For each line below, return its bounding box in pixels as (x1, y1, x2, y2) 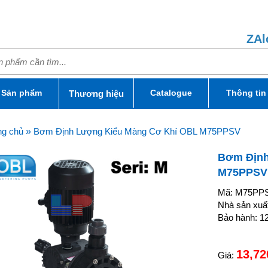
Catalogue (150, 88, 192, 98)
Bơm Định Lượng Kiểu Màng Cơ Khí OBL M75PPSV (33, 126, 240, 136)
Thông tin (226, 88, 266, 98)
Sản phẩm (1, 88, 42, 98)
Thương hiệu (69, 89, 124, 99)
